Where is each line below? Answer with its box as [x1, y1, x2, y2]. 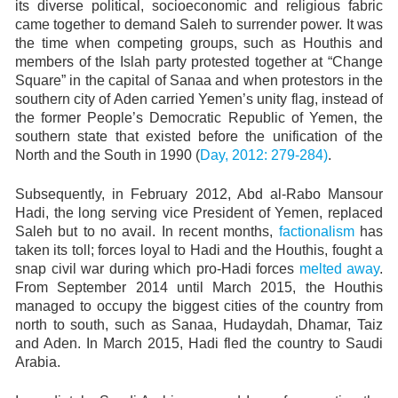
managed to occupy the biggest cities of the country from [15, 298, 383, 314]
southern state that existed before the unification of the [15, 129, 383, 144]
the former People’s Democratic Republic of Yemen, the [15, 110, 383, 125]
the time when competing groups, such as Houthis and [15, 36, 383, 51]
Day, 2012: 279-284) [200, 147, 328, 163]
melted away [298, 261, 379, 276]
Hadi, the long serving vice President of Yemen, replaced [15, 205, 383, 220]
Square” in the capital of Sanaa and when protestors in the [15, 73, 383, 88]
